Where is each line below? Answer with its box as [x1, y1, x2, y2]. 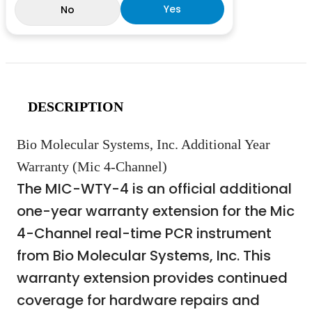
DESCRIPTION [28, 98, 123, 114]
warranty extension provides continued [17, 267, 288, 288]
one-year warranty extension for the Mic [17, 201, 295, 221]
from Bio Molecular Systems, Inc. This [17, 245, 271, 265]
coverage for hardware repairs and [17, 290, 260, 310]
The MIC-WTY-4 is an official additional [17, 178, 292, 198]
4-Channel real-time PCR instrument [17, 223, 272, 243]
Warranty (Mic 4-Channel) [17, 158, 167, 174]
